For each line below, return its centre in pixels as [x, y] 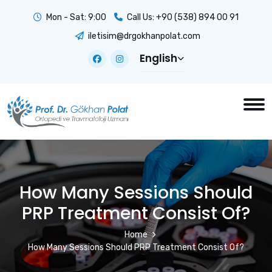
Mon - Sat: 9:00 [75, 17]
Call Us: [141, 17]
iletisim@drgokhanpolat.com [144, 36]
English [158, 58]
